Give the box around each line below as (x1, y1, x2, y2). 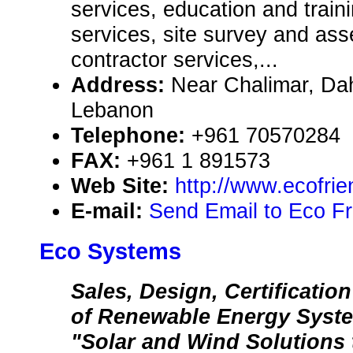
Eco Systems (39, 239, 181, 265)
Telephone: (71, 123, 191, 148)
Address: (71, 72, 171, 98)
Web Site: (71, 173, 175, 199)
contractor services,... (71, 47, 278, 72)
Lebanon (71, 98, 154, 123)
